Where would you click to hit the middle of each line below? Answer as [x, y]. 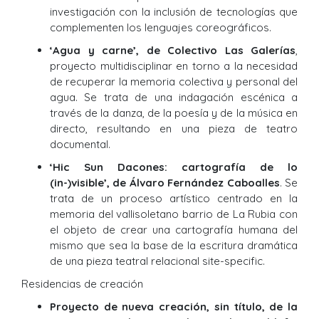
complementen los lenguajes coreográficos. [161, 28]
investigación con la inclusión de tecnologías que [174, 12]
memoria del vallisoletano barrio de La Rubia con [174, 214]
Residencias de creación [82, 284]
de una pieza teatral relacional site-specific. [157, 261]
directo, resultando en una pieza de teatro [174, 129]
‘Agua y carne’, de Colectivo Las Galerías [173, 51]
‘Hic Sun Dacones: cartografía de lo [174, 167]
